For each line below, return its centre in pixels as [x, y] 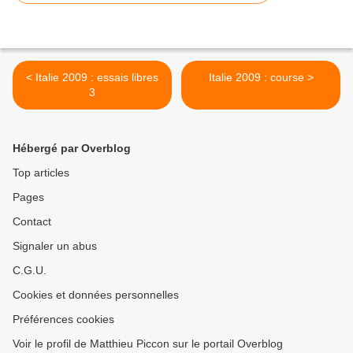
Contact [32, 221]
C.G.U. [30, 270]
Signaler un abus [55, 246]
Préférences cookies [63, 319]
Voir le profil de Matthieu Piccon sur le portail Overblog [148, 344]
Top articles [41, 173]
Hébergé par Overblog [72, 148]
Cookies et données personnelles [96, 295]
